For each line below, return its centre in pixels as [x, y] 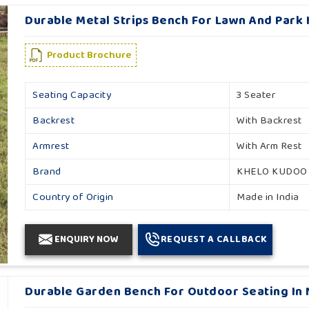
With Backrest [269, 120]
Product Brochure [90, 55]
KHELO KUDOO [272, 171]
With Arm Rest [269, 146]
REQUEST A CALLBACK [213, 239]
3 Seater [256, 95]
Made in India [268, 197]
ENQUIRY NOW [87, 239]
